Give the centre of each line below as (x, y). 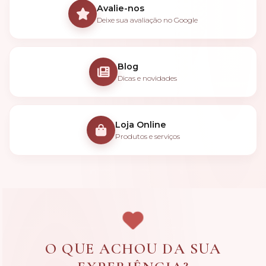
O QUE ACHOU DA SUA (133, 248)
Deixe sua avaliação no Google (147, 20)
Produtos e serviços (147, 136)
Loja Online (140, 125)
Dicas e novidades (147, 78)
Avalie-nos (121, 8)
